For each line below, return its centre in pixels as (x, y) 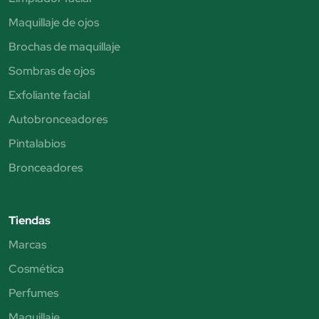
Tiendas (30, 221)
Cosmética (36, 269)
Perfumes (33, 293)
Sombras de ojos (52, 71)
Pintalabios (37, 144)
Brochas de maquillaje (64, 47)
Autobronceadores (58, 120)
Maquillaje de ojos (54, 23)
